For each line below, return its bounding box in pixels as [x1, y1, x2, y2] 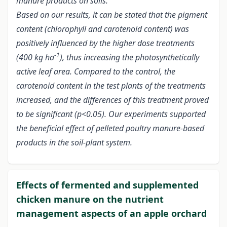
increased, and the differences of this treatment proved [16, 94, 209, 106]
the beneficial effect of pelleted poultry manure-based [16, 123, 204, 134]
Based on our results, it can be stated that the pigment [16, 9, 207, 21]
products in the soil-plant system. [16, 137, 132, 148]
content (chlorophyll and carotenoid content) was [16, 23, 189, 35]
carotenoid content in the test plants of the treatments [16, 80, 206, 92]
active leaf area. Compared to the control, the [16, 66, 175, 78]
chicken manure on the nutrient [16, 193, 164, 206]
